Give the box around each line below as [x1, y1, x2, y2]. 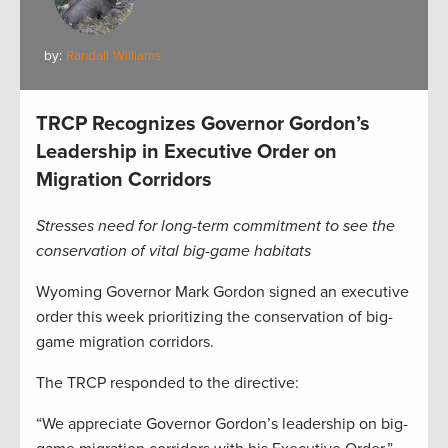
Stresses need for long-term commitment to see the [36, 216, 395, 237]
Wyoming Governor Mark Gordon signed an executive [36, 282, 409, 303]
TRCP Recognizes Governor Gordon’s [36, 112, 370, 137]
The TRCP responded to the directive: [36, 373, 299, 394]
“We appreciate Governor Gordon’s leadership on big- [36, 414, 408, 435]
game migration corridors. [36, 332, 214, 353]
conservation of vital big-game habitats [36, 241, 311, 262]
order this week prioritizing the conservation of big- [36, 307, 393, 328]
